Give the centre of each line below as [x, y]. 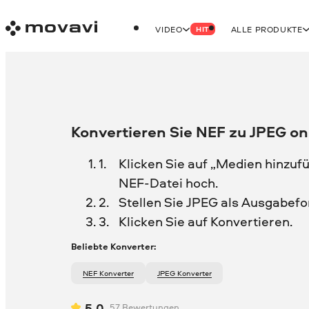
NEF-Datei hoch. [168, 182]
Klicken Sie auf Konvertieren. [205, 221]
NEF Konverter [111, 273]
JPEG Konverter [186, 273]
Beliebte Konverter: [114, 247]
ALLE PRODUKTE [267, 29]
